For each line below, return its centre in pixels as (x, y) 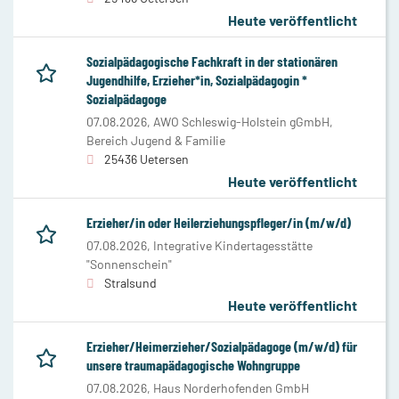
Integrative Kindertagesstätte (233, 245)
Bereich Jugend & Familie (156, 140)
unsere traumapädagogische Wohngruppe (193, 364)
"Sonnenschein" (129, 264)
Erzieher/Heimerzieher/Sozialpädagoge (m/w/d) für (222, 346)
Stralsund (130, 282)
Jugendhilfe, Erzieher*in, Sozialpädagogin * (197, 79)
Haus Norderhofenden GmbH (231, 387)
